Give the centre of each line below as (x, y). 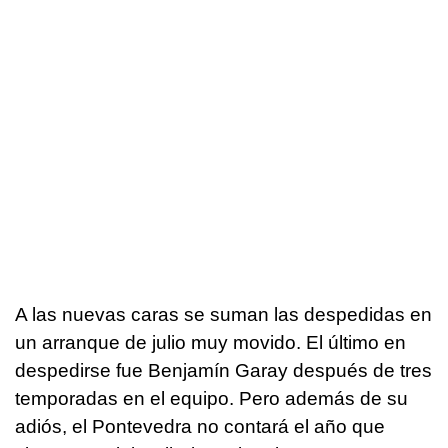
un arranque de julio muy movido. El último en (210, 342)
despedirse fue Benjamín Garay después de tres (223, 370)
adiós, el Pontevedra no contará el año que (200, 426)
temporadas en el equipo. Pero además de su (211, 398)
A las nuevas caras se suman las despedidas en (223, 314)
